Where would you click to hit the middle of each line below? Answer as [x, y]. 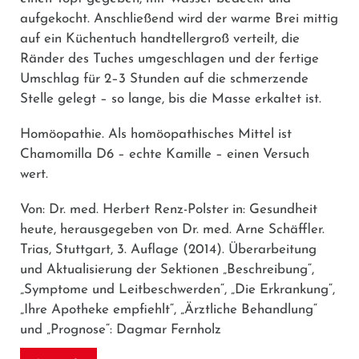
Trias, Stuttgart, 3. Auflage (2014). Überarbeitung [168, 249]
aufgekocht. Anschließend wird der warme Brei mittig [179, 18]
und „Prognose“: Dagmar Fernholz [121, 329]
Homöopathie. [62, 134]
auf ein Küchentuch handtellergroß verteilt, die [160, 38]
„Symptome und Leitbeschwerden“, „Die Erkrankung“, [177, 289]
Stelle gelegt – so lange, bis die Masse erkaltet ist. [171, 99]
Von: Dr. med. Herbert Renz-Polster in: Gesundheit [169, 209]
